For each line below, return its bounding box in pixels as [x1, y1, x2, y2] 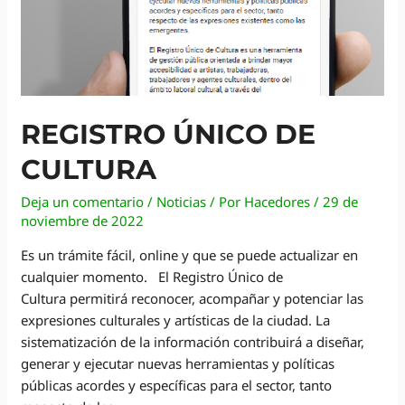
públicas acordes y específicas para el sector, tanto [21, 375, 333, 394]
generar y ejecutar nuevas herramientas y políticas [21, 353, 335, 372]
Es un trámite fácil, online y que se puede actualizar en [21, 245, 359, 264]
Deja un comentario [21, 192, 145, 211]
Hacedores [244, 192, 311, 211]
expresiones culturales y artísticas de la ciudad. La [21, 310, 331, 329]
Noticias [156, 192, 207, 211]
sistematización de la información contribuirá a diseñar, [21, 332, 365, 351]
